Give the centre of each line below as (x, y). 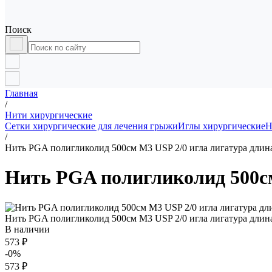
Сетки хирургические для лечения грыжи (91, 126)
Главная (21, 93)
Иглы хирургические (222, 126)
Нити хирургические (49, 115)
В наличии (27, 229)
